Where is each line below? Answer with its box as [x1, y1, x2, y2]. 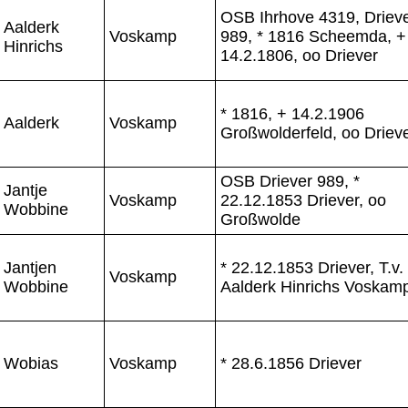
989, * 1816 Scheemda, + [220, 26, 406, 46]
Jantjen [4, 258, 56, 277]
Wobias [4, 353, 58, 372]
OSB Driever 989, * [220, 171, 360, 190]
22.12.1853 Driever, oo [220, 190, 386, 209]
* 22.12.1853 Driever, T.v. [220, 258, 403, 277]
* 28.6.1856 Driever [220, 353, 362, 372]
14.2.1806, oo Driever [220, 46, 378, 65]
